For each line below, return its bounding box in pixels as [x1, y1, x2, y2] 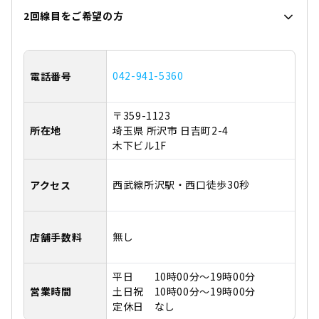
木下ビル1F [113, 137, 167, 152]
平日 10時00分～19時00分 [113, 268, 256, 283]
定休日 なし [113, 298, 175, 313]
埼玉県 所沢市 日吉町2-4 [113, 122, 229, 137]
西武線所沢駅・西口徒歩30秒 [113, 177, 250, 192]
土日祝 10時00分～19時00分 [113, 283, 256, 298]
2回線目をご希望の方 [23, 8, 124, 23]
